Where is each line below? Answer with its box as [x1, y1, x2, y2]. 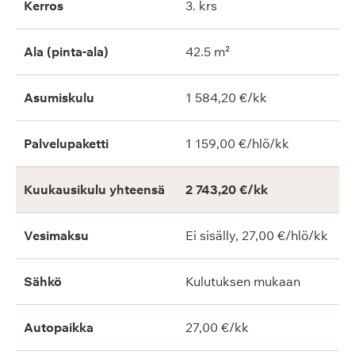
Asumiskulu [24, 90, 94, 105]
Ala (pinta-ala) [24, 44, 109, 59]
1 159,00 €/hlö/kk [185, 136, 289, 151]
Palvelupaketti [24, 136, 109, 151]
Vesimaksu [24, 227, 89, 243]
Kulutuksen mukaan [185, 273, 300, 289]
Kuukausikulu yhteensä [24, 181, 165, 197]
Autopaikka [24, 319, 94, 335]
